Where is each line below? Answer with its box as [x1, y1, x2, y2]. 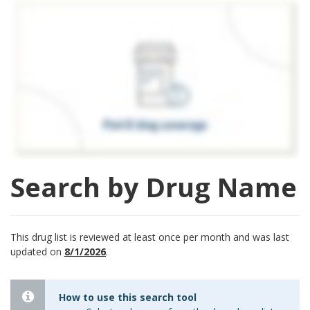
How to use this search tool [59, 291, 197, 304]
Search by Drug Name [10, 169, 297, 206]
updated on [10, 245, 64, 259]
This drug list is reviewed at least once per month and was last [10, 230, 289, 244]
